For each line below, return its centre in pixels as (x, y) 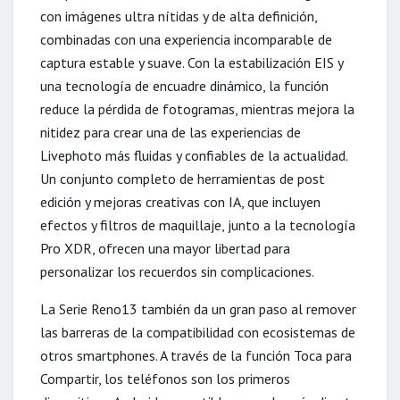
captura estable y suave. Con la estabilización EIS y (192, 62)
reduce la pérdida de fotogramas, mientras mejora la (197, 108)
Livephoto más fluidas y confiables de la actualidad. (194, 155)
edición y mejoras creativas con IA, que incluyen (180, 201)
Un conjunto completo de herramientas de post (183, 178)
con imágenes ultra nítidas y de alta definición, (179, 16)
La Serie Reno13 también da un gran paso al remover (198, 308)
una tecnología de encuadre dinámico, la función (184, 85)
